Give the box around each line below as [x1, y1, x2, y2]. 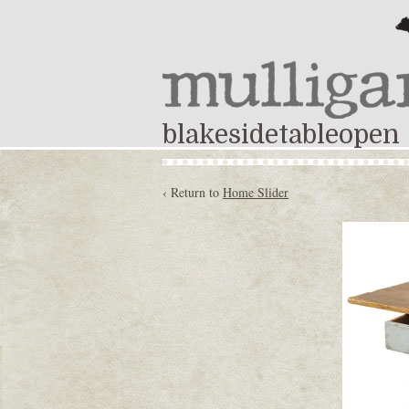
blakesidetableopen [163, 121, 400, 150]
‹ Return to [163, 184, 223, 201]
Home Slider [223, 184, 288, 201]
